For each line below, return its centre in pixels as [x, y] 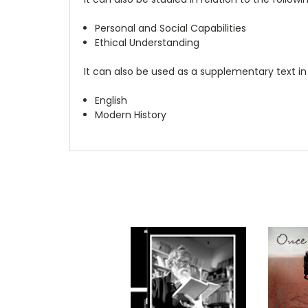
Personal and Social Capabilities [171, 28]
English [111, 100]
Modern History [131, 114]
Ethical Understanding [147, 42]
